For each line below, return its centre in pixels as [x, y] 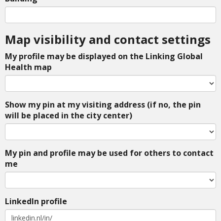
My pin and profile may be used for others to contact [109, 153]
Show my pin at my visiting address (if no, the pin [103, 105]
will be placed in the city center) [69, 116]
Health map [28, 67]
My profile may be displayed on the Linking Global [104, 56]
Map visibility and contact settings [108, 39]
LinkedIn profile [36, 202]
